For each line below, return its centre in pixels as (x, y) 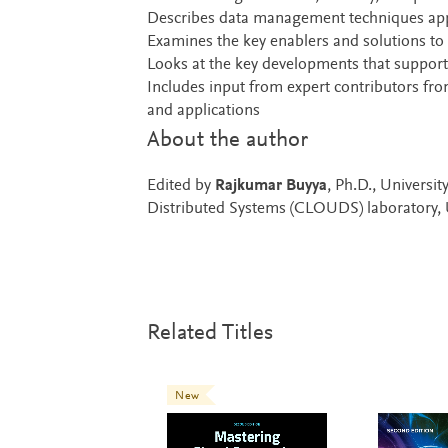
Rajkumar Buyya (270, 186)
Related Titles (209, 333)
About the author (227, 140)
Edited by (180, 186)
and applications (203, 111)
